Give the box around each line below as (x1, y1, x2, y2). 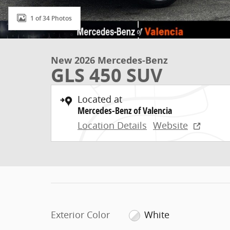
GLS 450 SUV (51, 63, 162, 88)
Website (153, 119, 188, 131)
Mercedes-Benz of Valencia (78, 104, 172, 117)
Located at (78, 93, 122, 105)
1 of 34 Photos (30, 14, 72, 22)
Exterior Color (51, 208, 110, 221)
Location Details (78, 119, 147, 131)
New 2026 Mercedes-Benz (51, 54, 168, 67)
